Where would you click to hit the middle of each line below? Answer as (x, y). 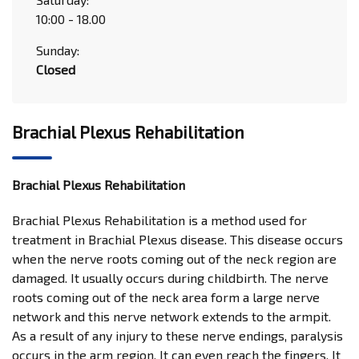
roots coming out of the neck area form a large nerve (166, 297)
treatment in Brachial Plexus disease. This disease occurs (177, 239)
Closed (56, 69)
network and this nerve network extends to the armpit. (171, 316)
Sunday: (58, 50)
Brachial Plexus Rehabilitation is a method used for (159, 220)
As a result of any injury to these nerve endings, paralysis (177, 335)
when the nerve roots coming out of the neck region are (174, 258)
